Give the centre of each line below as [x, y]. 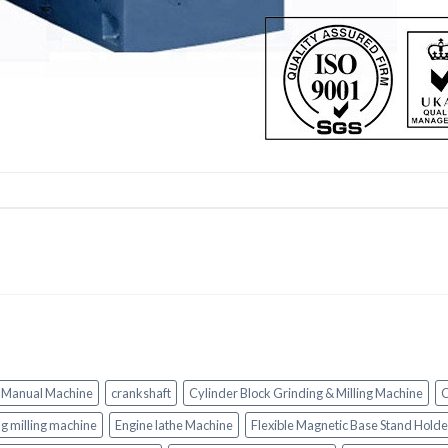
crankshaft [141, 393]
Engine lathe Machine [174, 425]
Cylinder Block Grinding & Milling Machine [306, 393]
